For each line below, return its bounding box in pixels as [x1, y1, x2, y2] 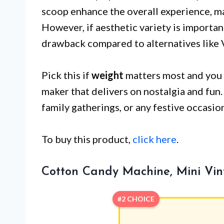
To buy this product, [41, 132, 132, 145]
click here [132, 132, 176, 145]
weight [91, 68, 123, 81]
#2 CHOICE [117, 194, 154, 203]
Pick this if [41, 68, 91, 81]
